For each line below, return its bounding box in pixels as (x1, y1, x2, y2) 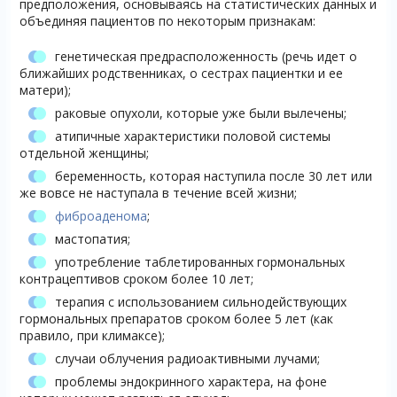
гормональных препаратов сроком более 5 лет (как (19, 309, 333, 327)
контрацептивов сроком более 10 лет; (19, 269, 253, 287)
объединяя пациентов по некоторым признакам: (19, 12, 315, 29)
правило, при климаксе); (19, 326, 165, 344)
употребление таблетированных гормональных (54, 253, 345, 270)
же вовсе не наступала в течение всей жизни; (19, 183, 297, 201)
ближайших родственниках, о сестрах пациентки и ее (19, 64, 343, 82)
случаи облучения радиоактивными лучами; (54, 349, 320, 367)
